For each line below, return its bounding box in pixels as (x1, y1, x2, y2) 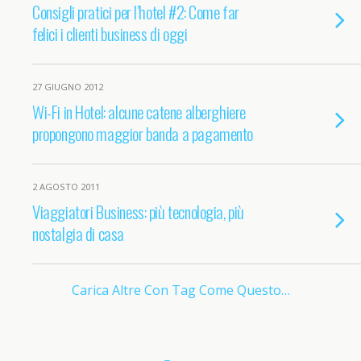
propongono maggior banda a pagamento (32, 121, 254, 146)
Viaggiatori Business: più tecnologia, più (32, 199, 244, 224)
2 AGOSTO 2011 (32, 180, 100, 193)
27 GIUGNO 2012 (32, 81, 103, 93)
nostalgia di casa (32, 221, 124, 246)
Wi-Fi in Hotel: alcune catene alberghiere (32, 99, 246, 124)
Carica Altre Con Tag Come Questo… (71, 281, 290, 299)
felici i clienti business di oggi (32, 21, 188, 46)
